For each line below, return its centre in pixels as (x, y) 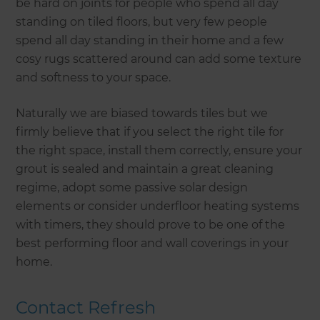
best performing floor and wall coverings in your (152, 243)
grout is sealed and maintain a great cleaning (145, 169)
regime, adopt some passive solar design (132, 187)
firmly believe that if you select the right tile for (150, 131)
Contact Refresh (86, 307)
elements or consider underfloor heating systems (158, 206)
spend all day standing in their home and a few (150, 40)
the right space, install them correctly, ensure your (159, 150)
